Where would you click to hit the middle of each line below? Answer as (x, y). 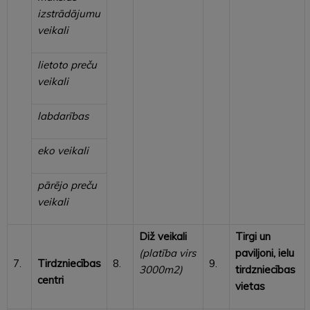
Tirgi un (253, 236)
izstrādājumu (69, 13)
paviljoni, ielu (265, 253)
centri (51, 280)
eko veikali (63, 150)
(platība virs (167, 253)
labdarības (63, 116)
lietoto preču (67, 64)
